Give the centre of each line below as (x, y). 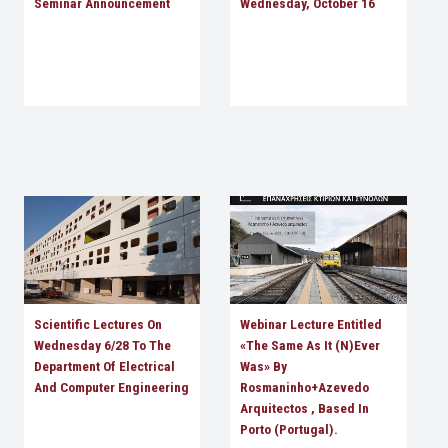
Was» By (264, 366)
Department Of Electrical (104, 366)
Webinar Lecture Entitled (311, 324)
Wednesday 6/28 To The (102, 345)
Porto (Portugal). (289, 429)
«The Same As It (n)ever (310, 345)
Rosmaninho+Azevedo (305, 387)
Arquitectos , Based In (305, 408)
